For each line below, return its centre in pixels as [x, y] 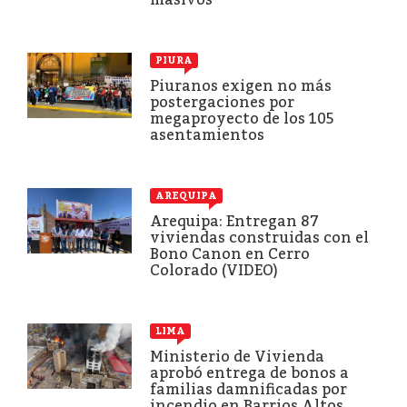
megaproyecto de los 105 [242, 118]
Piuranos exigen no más [241, 85]
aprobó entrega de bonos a [249, 372]
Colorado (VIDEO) [214, 270]
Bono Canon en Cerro [230, 253]
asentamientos [207, 134]
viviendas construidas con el [259, 237]
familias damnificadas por [248, 389]
